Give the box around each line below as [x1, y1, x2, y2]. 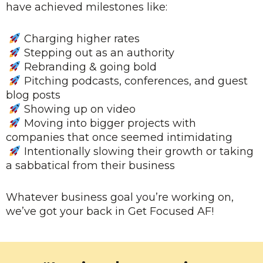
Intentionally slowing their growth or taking [21, 145, 254, 158]
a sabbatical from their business [6, 159, 175, 172]
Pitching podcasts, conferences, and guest [21, 75, 248, 87]
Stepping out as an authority [21, 46, 174, 59]
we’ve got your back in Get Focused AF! [6, 205, 214, 218]
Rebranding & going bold [21, 60, 157, 73]
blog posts [6, 89, 60, 102]
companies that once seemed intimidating [6, 131, 232, 144]
